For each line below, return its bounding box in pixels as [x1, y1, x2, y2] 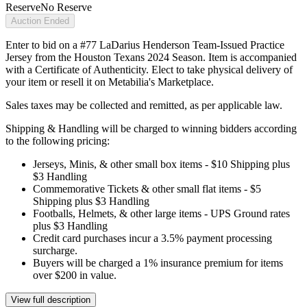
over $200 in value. [33, 269, 116, 282]
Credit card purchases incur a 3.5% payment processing [33, 232, 272, 245]
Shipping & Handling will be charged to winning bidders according [5, 123, 297, 135]
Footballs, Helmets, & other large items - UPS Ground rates [33, 208, 290, 220]
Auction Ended [11, 16, 69, 27]
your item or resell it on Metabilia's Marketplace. [5, 76, 214, 88]
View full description [11, 295, 90, 306]
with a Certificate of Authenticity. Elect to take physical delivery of [5, 64, 293, 76]
